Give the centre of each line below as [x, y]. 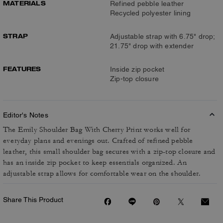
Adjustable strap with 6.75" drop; [163, 36]
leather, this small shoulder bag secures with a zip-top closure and [109, 152]
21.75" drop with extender [152, 46]
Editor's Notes [26, 115]
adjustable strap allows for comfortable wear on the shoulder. [102, 173]
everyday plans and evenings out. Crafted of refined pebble [98, 141]
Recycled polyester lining [150, 13]
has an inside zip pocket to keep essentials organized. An [95, 163]
